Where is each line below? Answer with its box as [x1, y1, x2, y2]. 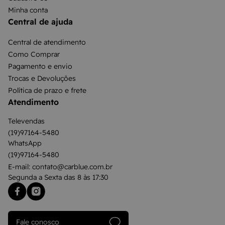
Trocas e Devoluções [8, 74, 76, 83]
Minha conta [8, 6, 48, 15]
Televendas [8, 117, 45, 126]
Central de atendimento [8, 38, 86, 47]
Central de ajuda [8, 17, 73, 27]
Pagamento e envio [8, 62, 72, 71]
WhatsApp [8, 139, 42, 148]
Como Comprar [8, 50, 60, 59]
